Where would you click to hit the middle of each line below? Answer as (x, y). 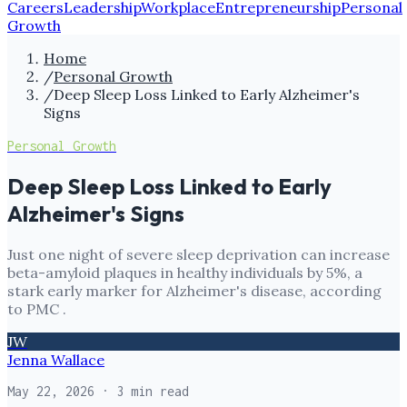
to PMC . (37, 308)
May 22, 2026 (51, 391)
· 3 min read (142, 391)
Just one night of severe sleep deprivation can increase (199, 254)
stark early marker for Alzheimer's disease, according (194, 290)
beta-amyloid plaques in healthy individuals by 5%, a (185, 272)
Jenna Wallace (56, 359)
